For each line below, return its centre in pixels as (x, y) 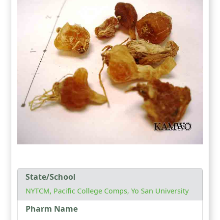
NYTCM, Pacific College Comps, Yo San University (107, 191)
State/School (51, 177)
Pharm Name (52, 209)
